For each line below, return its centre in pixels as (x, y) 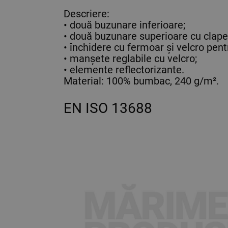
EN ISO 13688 (108, 108)
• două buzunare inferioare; (124, 25)
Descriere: (87, 14)
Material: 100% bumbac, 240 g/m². (141, 81)
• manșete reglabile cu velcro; (130, 59)
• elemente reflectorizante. (124, 70)
